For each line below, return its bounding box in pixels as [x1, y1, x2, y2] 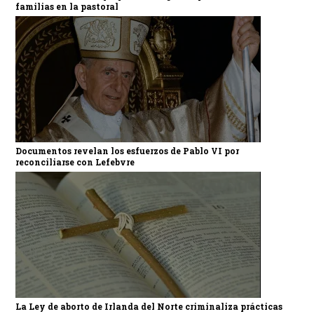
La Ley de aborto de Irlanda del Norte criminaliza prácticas [15, 300, 282, 312]
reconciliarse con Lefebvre [15, 156, 135, 168]
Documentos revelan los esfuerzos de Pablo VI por [15, 144, 239, 156]
